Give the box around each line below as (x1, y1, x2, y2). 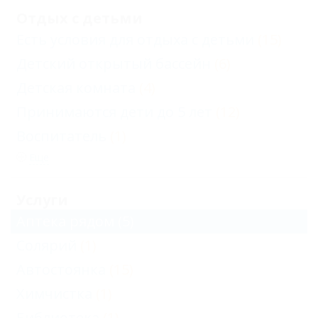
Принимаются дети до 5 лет (16, 102, 212, 121)
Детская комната (16, 78, 136, 97)
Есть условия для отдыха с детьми (16, 30, 254, 49)
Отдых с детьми (16, 9, 143, 28)
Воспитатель (16, 126, 106, 146)
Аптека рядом (16, 212, 114, 231)
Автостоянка (16, 260, 106, 279)
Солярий (16, 236, 77, 255)
